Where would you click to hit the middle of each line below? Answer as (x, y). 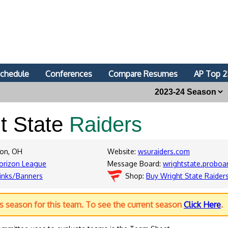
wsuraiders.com (164, 151)
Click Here (202, 205)
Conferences (69, 74)
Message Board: (135, 164)
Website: (123, 151)
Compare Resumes (143, 74)
